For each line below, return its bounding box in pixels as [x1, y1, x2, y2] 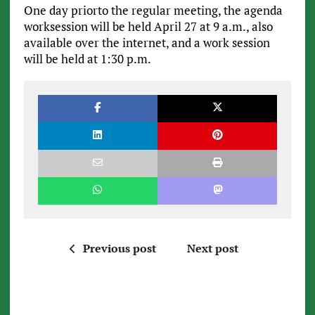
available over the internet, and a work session [23, 34, 270, 51]
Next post [186, 240, 238, 256]
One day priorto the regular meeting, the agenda [23, 1, 283, 18]
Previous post [82, 240, 156, 256]
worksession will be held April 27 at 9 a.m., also [23, 18, 273, 34]
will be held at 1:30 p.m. [23, 50, 151, 67]
